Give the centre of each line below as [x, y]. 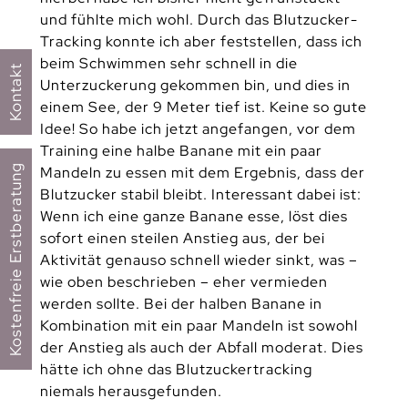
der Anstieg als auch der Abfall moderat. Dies [201, 347]
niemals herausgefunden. [131, 391]
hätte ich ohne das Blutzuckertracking [176, 369]
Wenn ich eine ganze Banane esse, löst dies [194, 216]
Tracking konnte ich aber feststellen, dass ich [201, 41]
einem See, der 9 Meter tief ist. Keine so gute [203, 107]
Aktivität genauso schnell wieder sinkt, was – [199, 260]
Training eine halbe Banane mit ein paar [181, 150]
